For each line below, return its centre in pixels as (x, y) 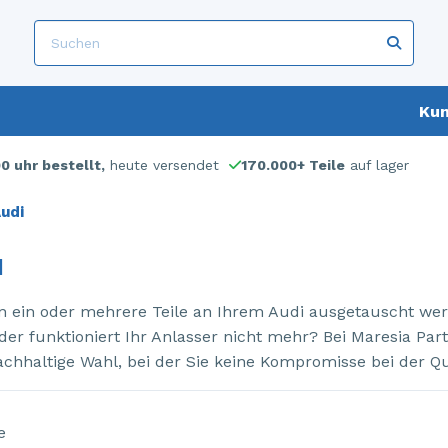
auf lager (377, 165)
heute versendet (162, 165)
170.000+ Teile (293, 165)
